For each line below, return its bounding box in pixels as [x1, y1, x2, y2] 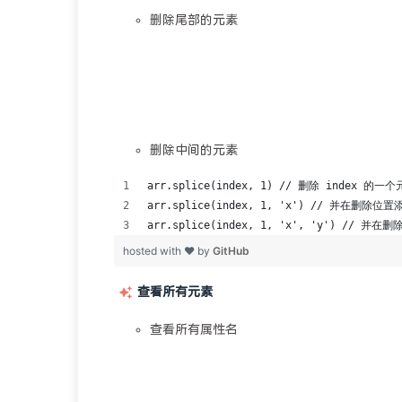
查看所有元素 [137, 285, 213, 299]
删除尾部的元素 [150, 13, 238, 27]
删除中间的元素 [150, 144, 238, 157]
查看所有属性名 [150, 323, 238, 336]
